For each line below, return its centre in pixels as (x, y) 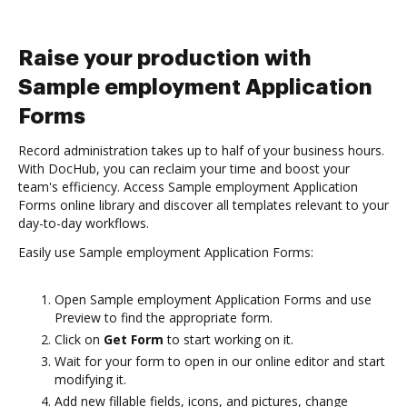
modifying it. (90, 379)
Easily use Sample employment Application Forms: (166, 252)
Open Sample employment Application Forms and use (213, 299)
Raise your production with (165, 58)
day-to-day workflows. (84, 223)
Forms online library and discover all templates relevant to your (203, 205)
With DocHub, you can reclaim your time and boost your (184, 169)
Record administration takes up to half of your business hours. (201, 150)
